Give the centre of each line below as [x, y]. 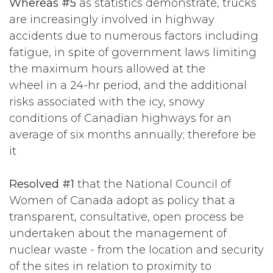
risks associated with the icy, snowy [107, 101]
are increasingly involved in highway [112, 19]
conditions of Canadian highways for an [120, 118]
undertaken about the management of [118, 233]
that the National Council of [153, 184]
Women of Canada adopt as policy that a [122, 200]
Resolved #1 [42, 184]
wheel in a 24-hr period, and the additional [128, 85]
